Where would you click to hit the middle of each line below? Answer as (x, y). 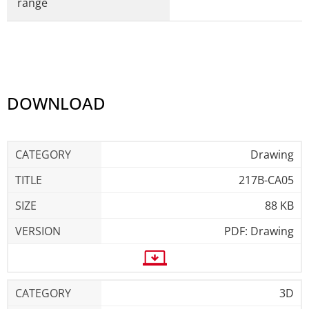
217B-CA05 (266, 180)
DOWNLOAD (56, 103)
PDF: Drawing (259, 231)
